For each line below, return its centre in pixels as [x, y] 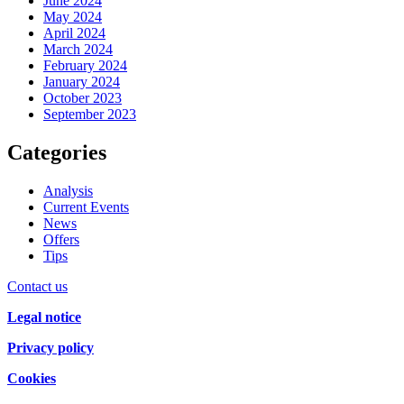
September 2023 [90, 115]
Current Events [86, 207]
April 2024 [74, 33]
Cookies [32, 379]
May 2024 [73, 17]
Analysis [68, 191]
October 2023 [83, 98]
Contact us [37, 287]
